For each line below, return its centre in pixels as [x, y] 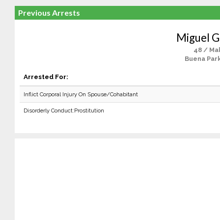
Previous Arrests [49, 13]
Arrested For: [46, 77]
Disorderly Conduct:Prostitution [64, 110]
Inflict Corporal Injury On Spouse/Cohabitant [81, 94]
